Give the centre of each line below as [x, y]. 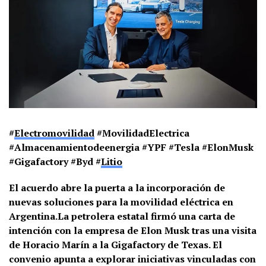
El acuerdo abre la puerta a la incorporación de [117, 187]
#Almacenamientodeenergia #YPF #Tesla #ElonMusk [131, 147]
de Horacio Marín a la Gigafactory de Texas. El [115, 244]
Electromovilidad [54, 133]
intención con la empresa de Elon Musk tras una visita [133, 230]
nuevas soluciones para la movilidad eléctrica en [121, 202]
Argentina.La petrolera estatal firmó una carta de [122, 216]
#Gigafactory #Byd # [55, 161]
